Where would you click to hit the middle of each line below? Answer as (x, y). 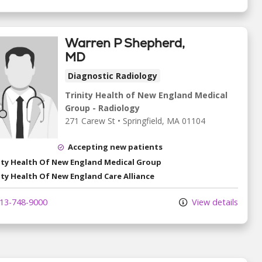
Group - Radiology (102, 108)
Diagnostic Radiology (113, 76)
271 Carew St (90, 121)
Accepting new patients (115, 147)
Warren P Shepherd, (125, 43)
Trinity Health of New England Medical (146, 95)
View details (214, 202)
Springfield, (145, 121)
